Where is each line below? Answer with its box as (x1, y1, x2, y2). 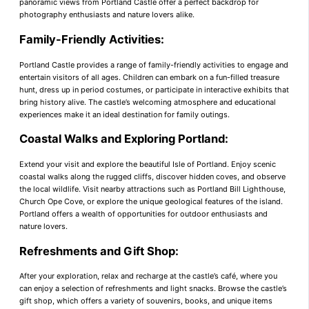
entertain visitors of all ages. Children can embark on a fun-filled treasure (19, 72, 279, 82)
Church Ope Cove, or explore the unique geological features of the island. (19, 196, 283, 206)
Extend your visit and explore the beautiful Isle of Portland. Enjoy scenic (19, 159, 276, 169)
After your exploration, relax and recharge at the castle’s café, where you (19, 271, 277, 281)
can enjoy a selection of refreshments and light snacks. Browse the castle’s (19, 283, 287, 294)
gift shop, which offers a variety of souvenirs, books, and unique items (19, 296, 272, 306)
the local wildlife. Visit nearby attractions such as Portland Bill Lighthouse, (19, 183, 286, 194)
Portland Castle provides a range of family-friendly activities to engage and (19, 59, 288, 70)
